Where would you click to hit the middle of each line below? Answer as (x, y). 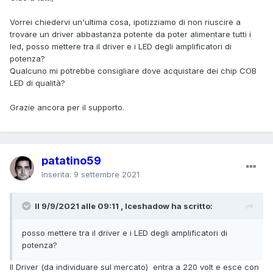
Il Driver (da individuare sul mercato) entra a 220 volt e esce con (134, 267)
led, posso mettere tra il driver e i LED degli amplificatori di (121, 46)
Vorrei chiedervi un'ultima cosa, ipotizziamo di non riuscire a (125, 22)
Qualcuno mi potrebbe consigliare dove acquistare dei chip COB (133, 70)
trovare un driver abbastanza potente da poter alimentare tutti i (130, 34)
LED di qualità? (37, 83)
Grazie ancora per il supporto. (67, 107)
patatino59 (71, 160)
